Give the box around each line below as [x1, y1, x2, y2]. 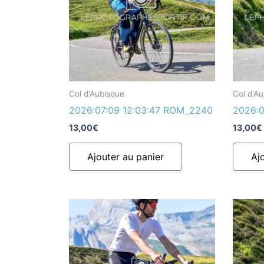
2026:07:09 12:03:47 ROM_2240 [69, 104, 213, 117]
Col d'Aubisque [69, 88, 124, 98]
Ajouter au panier [87, 150, 164, 163]
